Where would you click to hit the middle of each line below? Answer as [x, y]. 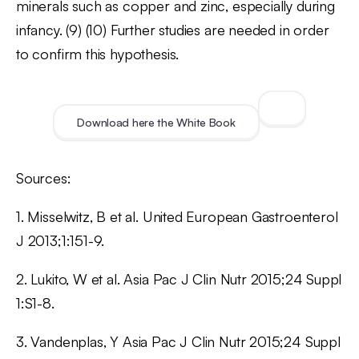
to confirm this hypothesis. [98, 53]
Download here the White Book [156, 122]
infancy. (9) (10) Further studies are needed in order [173, 29]
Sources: [44, 177]
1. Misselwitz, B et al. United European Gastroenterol [177, 216]
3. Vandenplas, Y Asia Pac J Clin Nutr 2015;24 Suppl [178, 341]
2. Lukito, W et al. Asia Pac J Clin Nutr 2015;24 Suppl [179, 278]
